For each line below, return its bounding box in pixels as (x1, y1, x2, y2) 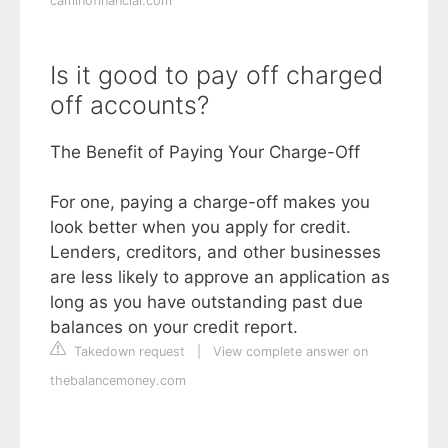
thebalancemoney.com (50, 373, 186, 388)
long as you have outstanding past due (50, 292, 363, 312)
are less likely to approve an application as (50, 267, 390, 287)
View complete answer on (213, 344, 368, 359)
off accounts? (50, 90, 209, 120)
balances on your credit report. (50, 317, 298, 337)
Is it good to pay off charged (50, 60, 383, 90)
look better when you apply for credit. (50, 217, 351, 237)
